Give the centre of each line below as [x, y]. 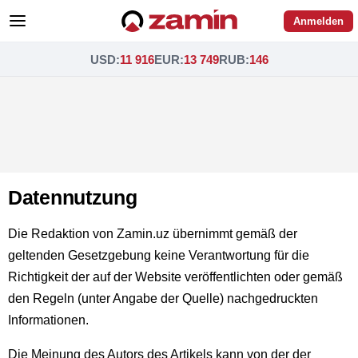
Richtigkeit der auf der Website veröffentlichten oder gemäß [175, 277]
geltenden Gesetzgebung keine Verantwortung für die [159, 255]
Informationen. [48, 320]
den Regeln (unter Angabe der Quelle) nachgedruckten [163, 298]
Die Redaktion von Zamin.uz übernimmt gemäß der [153, 234]
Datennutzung [73, 197]
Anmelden [318, 21]
